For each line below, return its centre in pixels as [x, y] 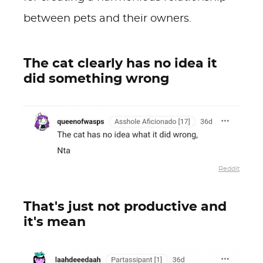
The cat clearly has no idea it [120, 63]
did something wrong [96, 79]
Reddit [229, 169]
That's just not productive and [125, 207]
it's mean [55, 222]
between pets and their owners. [107, 19]
